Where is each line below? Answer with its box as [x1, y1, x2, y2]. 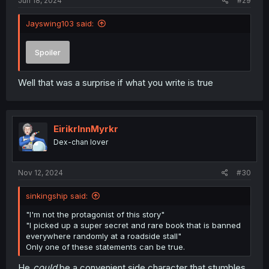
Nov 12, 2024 [18, 168, 63, 178]
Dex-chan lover [53, 137, 108, 147]
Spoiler [35, 47, 61, 57]
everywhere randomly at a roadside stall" [26, 231, 181, 241]
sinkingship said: [26, 191, 88, 201]
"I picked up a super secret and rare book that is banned [26, 220, 241, 231]
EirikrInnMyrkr [53, 122, 118, 134]
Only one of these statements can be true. [26, 242, 185, 252]
